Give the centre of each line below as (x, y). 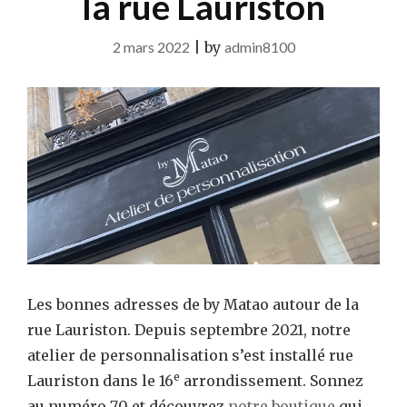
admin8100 (259, 47)
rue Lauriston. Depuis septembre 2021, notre (189, 329)
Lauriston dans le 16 (100, 380)
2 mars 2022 (151, 47)
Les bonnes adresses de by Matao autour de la (193, 304)
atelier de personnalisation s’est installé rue (190, 355)
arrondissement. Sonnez (272, 380)
